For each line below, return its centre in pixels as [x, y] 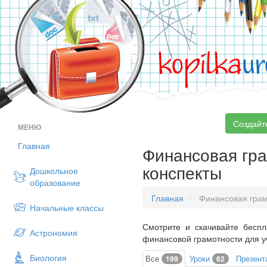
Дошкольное [54, 170]
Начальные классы [67, 207]
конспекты [182, 172]
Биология [48, 257]
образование [55, 182]
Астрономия [54, 232]
